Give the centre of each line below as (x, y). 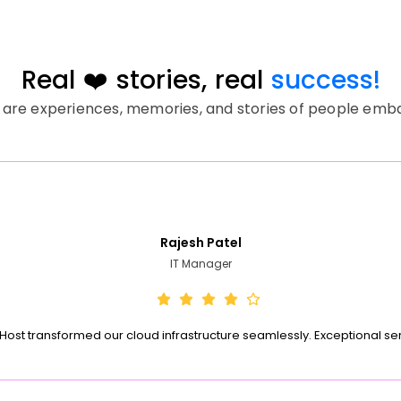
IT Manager (200, 264)
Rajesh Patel (200, 243)
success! (325, 80)
